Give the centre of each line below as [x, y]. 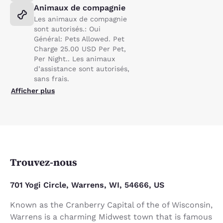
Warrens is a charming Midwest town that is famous [111, 217]
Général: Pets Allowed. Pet [79, 39]
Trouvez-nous [44, 162]
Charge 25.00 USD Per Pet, [80, 49]
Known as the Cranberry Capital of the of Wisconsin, [111, 205]
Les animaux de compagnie [80, 19]
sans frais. [52, 78]
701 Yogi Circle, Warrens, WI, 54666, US [87, 185]
